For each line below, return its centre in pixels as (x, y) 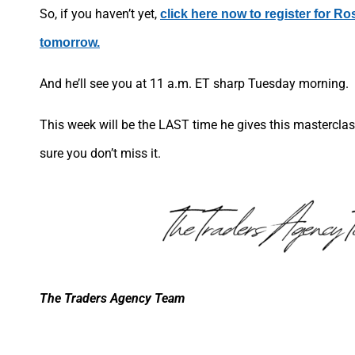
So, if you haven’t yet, (100, 13)
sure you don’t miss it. (100, 153)
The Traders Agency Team (112, 298)
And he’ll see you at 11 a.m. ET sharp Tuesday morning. (194, 83)
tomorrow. (70, 42)
